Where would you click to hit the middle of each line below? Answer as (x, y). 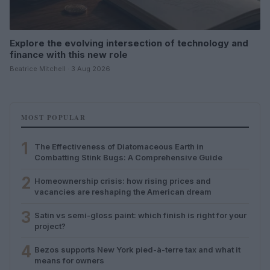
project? (50, 226)
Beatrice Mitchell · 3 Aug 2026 (60, 68)
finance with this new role (69, 54)
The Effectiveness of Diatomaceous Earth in (119, 146)
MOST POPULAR (53, 117)
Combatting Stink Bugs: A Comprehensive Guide (128, 157)
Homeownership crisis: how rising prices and (123, 181)
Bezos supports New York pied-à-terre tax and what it (137, 249)
